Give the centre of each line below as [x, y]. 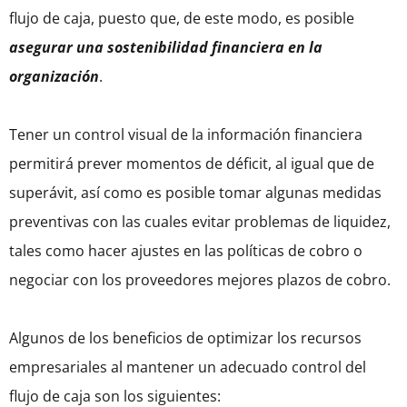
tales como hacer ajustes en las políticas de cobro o [186, 251]
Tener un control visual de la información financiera [186, 135]
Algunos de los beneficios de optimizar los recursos [185, 338]
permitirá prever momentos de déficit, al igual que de [192, 164]
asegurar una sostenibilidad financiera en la [166, 48]
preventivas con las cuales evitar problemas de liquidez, [200, 222]
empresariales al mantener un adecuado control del [188, 367]
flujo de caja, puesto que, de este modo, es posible [182, 19]
